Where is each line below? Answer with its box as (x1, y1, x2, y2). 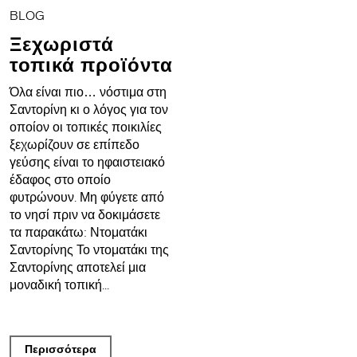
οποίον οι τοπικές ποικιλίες (9, 120, 165, 135)
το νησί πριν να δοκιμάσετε (9, 207, 160, 222)
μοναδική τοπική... (9, 277, 109, 292)
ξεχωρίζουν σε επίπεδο (9, 137, 139, 152)
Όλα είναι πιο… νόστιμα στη (9, 84, 167, 100)
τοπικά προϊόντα (9, 53, 173, 76)
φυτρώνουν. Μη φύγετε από (9, 190, 164, 205)
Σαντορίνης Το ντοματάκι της (9, 242, 169, 257)
